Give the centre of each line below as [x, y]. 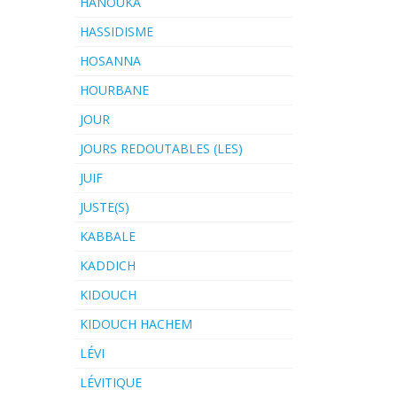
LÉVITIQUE [110, 383]
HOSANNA [110, 61]
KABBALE [107, 237]
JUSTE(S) [104, 207]
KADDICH [107, 266]
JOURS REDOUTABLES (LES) [161, 149]
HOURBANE [114, 90]
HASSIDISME [116, 32]
